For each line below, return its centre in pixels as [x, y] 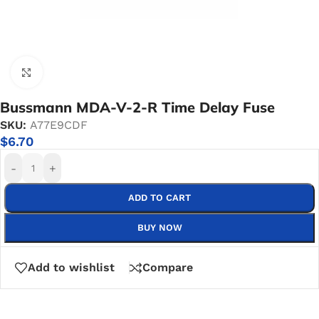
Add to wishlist [71, 267]
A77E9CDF [59, 125]
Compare [168, 267]
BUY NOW [159, 228]
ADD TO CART [159, 198]
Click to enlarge [82, 72]
